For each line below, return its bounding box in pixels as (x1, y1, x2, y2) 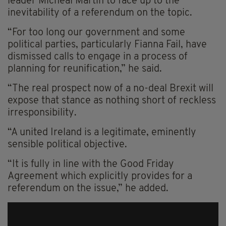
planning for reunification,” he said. (8, 64, 162, 75)
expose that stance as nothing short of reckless (8, 96, 216, 106)
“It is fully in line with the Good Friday (8, 159, 174, 170)
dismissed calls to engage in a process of (8, 52, 188, 63)
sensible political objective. (8, 140, 127, 150)
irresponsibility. (8, 108, 77, 119)
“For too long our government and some (8, 28, 185, 38)
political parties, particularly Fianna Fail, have (8, 40, 207, 50)
